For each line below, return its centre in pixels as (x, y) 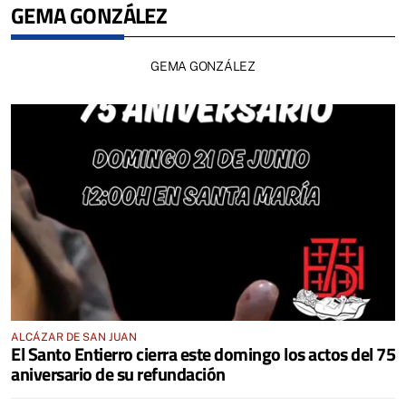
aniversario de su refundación (118, 373)
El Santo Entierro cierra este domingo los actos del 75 (203, 353)
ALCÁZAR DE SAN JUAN (74, 337)
